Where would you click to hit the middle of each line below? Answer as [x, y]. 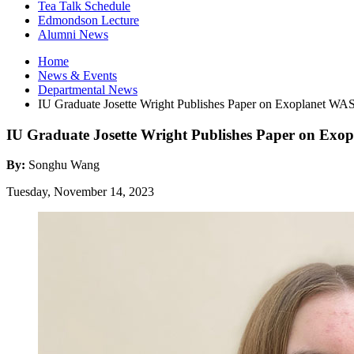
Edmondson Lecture [88, 20]
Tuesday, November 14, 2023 [80, 192]
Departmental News [88, 89]
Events [98, 75]
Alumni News [73, 34]
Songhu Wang [64, 165]
